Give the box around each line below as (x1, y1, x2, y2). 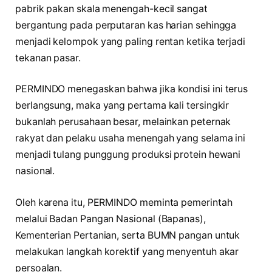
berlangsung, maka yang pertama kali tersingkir (15, 100, 229, 112)
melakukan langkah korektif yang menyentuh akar (15, 245, 239, 257)
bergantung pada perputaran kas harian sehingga (15, 19, 237, 31)
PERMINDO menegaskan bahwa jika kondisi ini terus (15, 83, 248, 95)
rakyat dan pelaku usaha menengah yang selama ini (15, 132, 246, 144)
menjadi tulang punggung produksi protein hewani (15, 149, 241, 161)
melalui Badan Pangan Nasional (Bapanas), (15, 212, 206, 225)
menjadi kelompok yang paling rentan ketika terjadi (15, 35, 246, 47)
